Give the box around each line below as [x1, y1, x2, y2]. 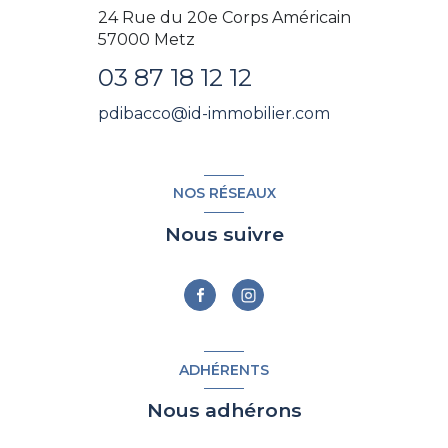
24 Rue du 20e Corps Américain [97, 8, 351, 28]
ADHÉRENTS [179, 360, 269, 379]
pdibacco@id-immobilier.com [97, 104, 330, 124]
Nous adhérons [146, 398, 302, 423]
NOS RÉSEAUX [172, 184, 276, 203]
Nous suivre [164, 222, 284, 246]
